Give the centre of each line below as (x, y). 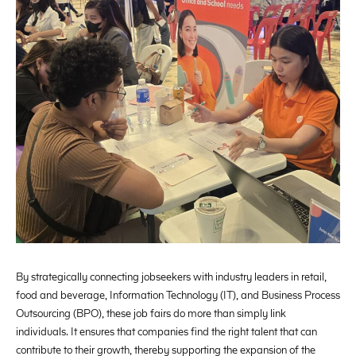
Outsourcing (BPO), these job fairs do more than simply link (151, 312)
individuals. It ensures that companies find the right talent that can (166, 330)
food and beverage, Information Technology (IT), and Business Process (178, 294)
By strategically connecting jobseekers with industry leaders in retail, (171, 275)
